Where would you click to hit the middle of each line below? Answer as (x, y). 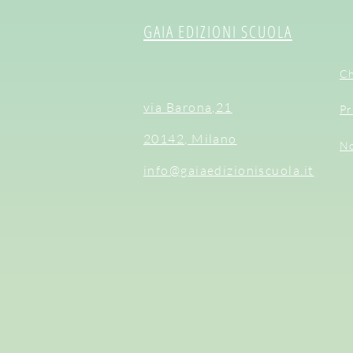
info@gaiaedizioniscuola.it (229, 171)
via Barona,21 (188, 108)
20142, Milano (190, 139)
